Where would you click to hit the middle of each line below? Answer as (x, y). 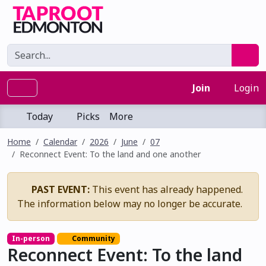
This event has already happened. (166, 189)
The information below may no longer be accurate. (130, 204)
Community (93, 238)
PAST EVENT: (61, 189)
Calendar (60, 142)
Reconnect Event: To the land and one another (110, 154)
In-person (31, 238)
